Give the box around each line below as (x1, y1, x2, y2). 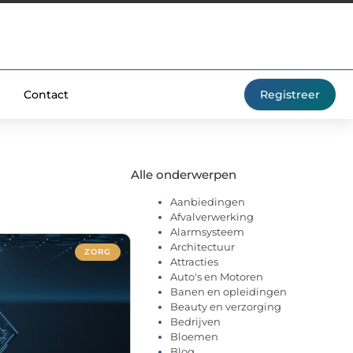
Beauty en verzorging (170, 299, 281, 313)
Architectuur (170, 240, 235, 253)
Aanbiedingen (170, 195, 245, 208)
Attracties (170, 255, 218, 268)
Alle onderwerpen (131, 166, 236, 182)
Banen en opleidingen (170, 284, 287, 298)
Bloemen (170, 329, 218, 343)
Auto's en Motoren (170, 269, 263, 283)
